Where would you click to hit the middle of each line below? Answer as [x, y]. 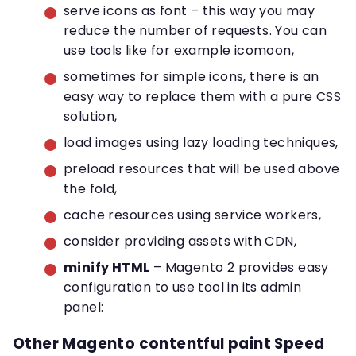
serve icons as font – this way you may [190, 11]
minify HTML [107, 268]
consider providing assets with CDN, [180, 242]
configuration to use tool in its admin [183, 288]
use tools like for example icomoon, [179, 51]
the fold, [91, 189]
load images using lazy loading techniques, [201, 143]
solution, [91, 117]
